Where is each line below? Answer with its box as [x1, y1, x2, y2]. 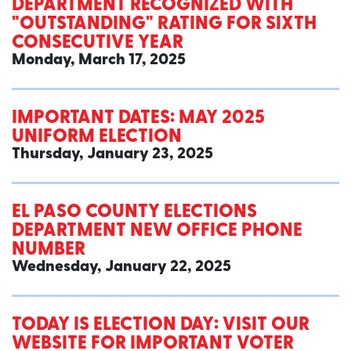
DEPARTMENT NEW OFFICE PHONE [12, 222, 302, 241]
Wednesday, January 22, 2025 [12, 259, 231, 276]
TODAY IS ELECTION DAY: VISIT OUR [12, 316, 309, 335]
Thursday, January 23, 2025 [12, 147, 213, 163]
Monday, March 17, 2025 [12, 52, 186, 69]
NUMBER [12, 241, 85, 260]
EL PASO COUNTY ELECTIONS [12, 203, 257, 223]
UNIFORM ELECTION [12, 128, 182, 147]
